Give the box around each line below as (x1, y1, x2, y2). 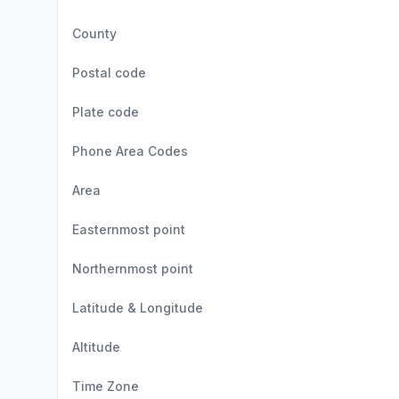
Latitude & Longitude (72, 300, 203, 315)
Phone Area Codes (72, 143, 188, 159)
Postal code (72, 65, 146, 80)
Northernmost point (72, 261, 193, 276)
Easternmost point (72, 222, 185, 237)
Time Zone (72, 379, 139, 394)
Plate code (72, 104, 139, 119)
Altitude (72, 339, 120, 354)
